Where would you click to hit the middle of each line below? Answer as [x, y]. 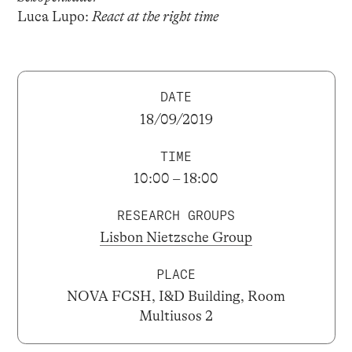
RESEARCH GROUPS [176, 215]
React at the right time [155, 16]
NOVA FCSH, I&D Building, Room [176, 297]
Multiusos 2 [176, 316]
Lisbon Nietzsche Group [176, 238]
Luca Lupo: [54, 16]
